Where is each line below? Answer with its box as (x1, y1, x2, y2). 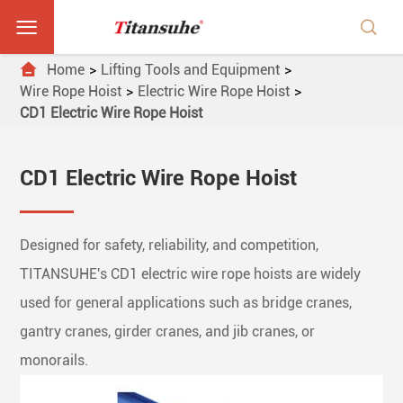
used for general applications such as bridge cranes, (20, 294, 353, 311)
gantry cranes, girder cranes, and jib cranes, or (20, 323, 316, 340)
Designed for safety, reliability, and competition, (20, 237, 319, 254)
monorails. (20, 352, 93, 369)
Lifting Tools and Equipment (101, 60, 281, 78)
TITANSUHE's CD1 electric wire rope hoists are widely (20, 265, 362, 282)
